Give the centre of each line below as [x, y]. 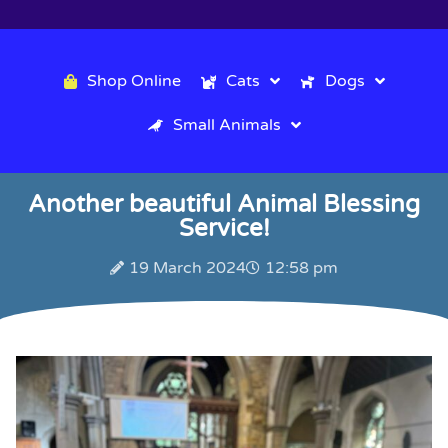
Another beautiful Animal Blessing [224, 205]
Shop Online [133, 81]
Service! [224, 229]
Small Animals [226, 125]
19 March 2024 [187, 268]
